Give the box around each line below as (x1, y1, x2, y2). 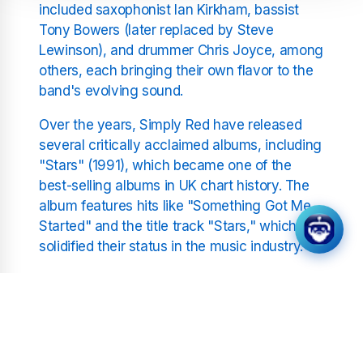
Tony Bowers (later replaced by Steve (39, 21, 274, 38)
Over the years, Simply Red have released (39, 116, 302, 133)
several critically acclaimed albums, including (39, 136, 322, 153)
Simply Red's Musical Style (39, 286, 294, 310)
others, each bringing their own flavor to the (39, 62, 314, 79)
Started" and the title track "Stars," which (39, 217, 297, 234)
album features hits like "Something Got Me (39, 197, 311, 214)
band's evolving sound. (39, 82, 183, 99)
